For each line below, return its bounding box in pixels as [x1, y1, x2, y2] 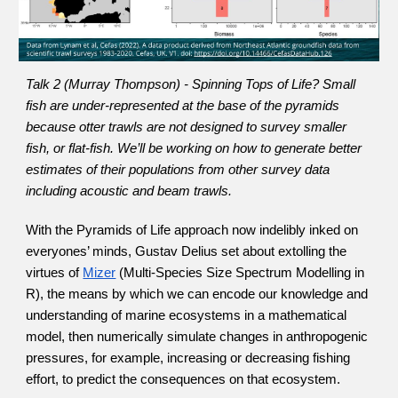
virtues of [26, 265, 80, 280]
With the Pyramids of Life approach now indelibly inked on [26, 222, 359, 237]
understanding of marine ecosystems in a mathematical [26, 307, 347, 322]
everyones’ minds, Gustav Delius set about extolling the [26, 243, 347, 259]
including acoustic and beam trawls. [26, 183, 233, 198]
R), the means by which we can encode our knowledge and [26, 286, 369, 301]
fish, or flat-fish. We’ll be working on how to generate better [26, 140, 362, 155]
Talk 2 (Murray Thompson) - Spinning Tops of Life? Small [26, 76, 356, 92]
